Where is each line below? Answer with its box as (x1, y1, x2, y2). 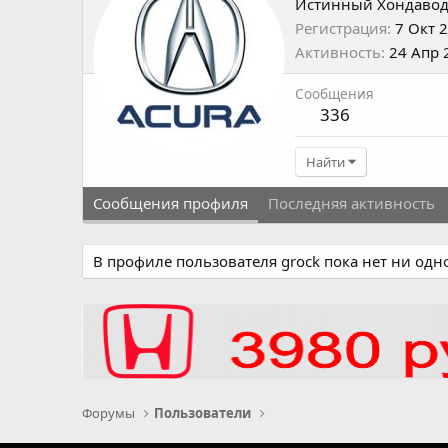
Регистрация (295, 17, 387, 38)
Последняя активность (268, 192, 435, 213)
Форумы (82, 404, 135, 423)
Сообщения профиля (93, 192, 248, 213)
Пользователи (154, 404, 252, 423)
